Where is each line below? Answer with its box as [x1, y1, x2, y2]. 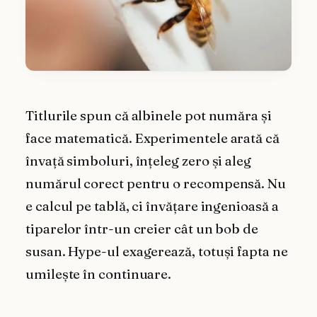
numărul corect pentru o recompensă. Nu [25, 175, 286, 192]
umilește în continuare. [25, 266, 172, 283]
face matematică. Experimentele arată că [25, 130, 279, 147]
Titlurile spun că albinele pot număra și [25, 108, 272, 125]
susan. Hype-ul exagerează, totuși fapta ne [25, 243, 288, 260]
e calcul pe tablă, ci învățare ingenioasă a [25, 198, 279, 215]
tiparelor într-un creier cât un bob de [25, 221, 258, 238]
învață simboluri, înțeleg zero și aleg [25, 153, 251, 170]
